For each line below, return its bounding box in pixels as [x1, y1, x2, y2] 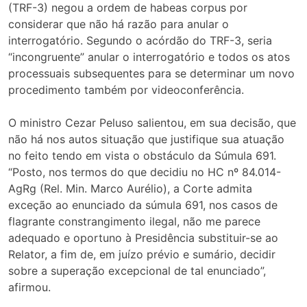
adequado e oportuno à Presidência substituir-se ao [8, 231, 278, 245]
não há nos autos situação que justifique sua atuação [8, 132, 284, 147]
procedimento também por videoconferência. [8, 83, 244, 97]
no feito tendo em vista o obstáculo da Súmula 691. [8, 149, 276, 163]
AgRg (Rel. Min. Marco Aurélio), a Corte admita [8, 182, 252, 196]
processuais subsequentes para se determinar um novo [8, 66, 295, 81]
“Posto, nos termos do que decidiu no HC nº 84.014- [8, 165, 281, 180]
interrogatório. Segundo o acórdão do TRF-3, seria [8, 34, 272, 48]
